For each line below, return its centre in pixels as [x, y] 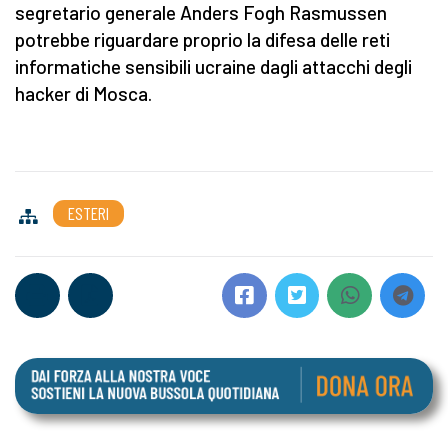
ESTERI [88, 213]
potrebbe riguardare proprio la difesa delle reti [202, 40]
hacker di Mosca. [83, 94]
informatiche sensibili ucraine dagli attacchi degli [213, 67]
